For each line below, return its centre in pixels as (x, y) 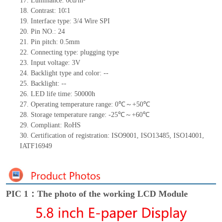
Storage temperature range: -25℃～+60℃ (90, 115)
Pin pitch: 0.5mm (55, 42)
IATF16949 (36, 146)
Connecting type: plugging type (75, 53)
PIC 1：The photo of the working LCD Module (97, 194)
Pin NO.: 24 (48, 32)
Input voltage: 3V (55, 63)
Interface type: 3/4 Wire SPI (70, 21)
